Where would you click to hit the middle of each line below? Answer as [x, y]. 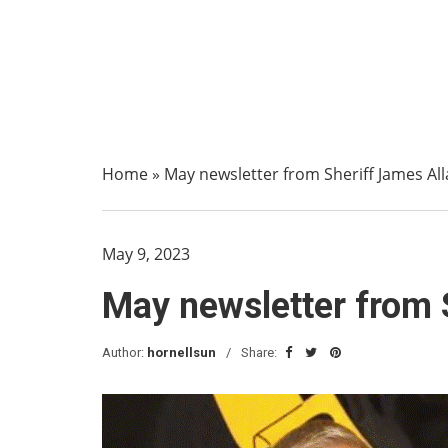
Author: [124, 352]
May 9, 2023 [146, 254]
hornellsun [181, 352]
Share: [260, 352]
